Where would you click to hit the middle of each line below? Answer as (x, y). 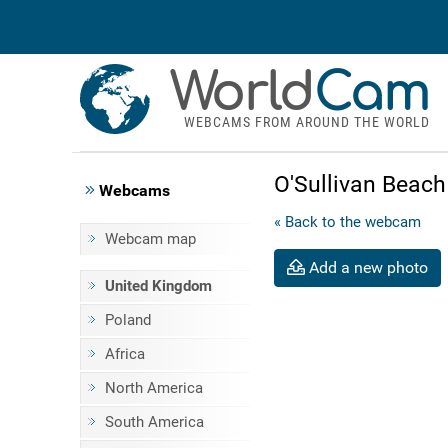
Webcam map (150, 239)
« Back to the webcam (347, 221)
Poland (127, 320)
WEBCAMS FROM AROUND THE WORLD (306, 122)
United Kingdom (158, 286)
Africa (124, 354)
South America (154, 422)
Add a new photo (368, 267)
